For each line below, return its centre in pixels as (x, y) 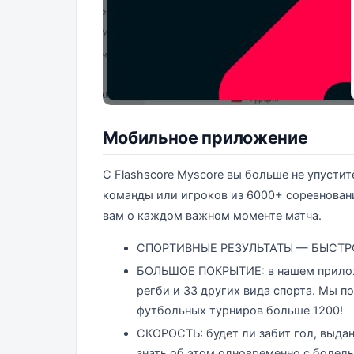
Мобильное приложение (205, 138)
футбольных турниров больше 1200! (240, 311)
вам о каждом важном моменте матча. (212, 216)
